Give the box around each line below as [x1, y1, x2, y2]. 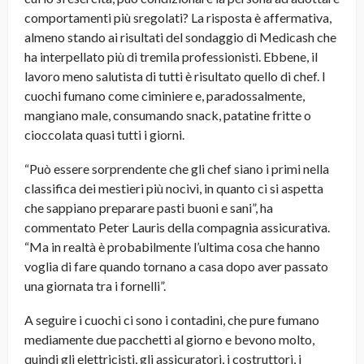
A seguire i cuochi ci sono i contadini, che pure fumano [24, 312, 319, 328]
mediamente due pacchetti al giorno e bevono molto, [24, 331, 314, 348]
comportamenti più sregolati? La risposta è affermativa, [24, 10, 331, 26]
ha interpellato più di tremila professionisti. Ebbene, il [24, 49, 318, 65]
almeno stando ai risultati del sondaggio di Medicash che [24, 29, 336, 45]
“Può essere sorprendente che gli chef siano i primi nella [24, 161, 329, 177]
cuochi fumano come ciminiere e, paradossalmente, [24, 88, 305, 104]
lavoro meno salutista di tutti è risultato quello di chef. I [24, 68, 326, 84]
